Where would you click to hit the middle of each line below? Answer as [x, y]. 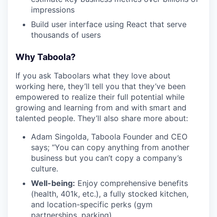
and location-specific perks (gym [92, 205]
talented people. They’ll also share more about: [102, 118]
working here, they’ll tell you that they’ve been [101, 86]
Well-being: [53, 183]
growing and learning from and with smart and [101, 108]
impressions [53, 10]
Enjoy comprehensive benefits [132, 183]
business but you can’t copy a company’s [107, 158]
